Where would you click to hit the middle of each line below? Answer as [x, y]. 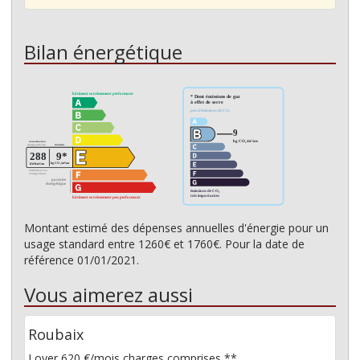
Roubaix [56, 335]
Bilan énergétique [103, 52]
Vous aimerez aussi [108, 295]
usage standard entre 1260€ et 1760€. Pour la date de [164, 244]
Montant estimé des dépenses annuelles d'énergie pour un [176, 228]
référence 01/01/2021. [82, 260]
